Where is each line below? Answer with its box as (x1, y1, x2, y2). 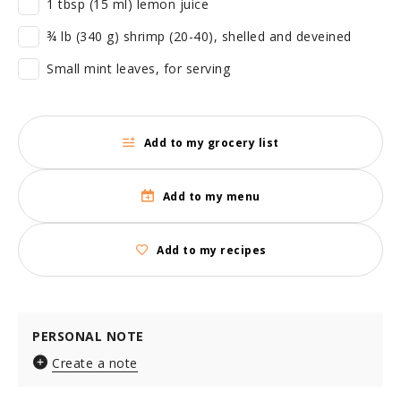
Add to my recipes (157, 242, 267, 258)
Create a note (52, 354, 138, 371)
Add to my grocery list (143, 134, 279, 150)
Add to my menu (162, 188, 260, 204)
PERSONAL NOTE (32, 328, 144, 345)
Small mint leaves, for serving (47, 60, 230, 77)
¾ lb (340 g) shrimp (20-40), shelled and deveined (47, 28, 352, 45)
